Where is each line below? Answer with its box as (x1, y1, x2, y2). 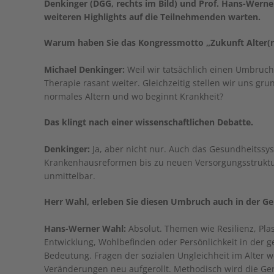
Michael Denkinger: (44, 64, 125, 75)
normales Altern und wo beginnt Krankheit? (44, 91, 223, 102)
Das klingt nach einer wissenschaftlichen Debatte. (44, 116, 253, 128)
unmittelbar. (44, 170, 95, 182)
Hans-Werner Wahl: (44, 223, 126, 234)
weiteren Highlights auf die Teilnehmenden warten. (44, 11, 261, 23)
